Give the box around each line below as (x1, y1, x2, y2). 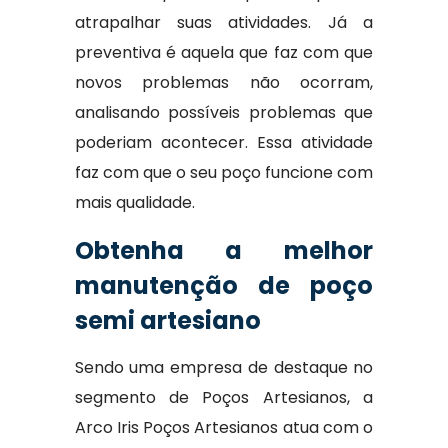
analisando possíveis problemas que (74, 101, 374, 124)
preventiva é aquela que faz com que (74, 41, 374, 64)
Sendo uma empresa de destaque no (74, 356, 374, 379)
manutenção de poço (74, 269, 374, 302)
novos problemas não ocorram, (74, 71, 374, 94)
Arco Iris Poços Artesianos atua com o (74, 416, 374, 439)
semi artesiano (74, 304, 261, 337)
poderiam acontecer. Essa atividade (74, 131, 374, 154)
